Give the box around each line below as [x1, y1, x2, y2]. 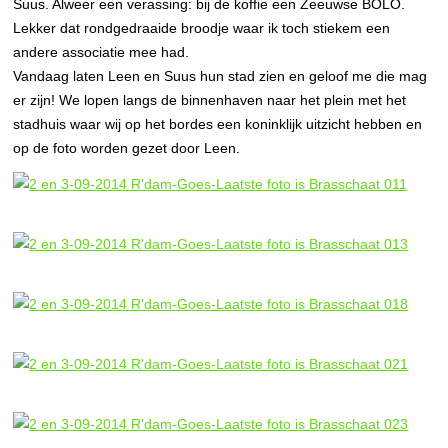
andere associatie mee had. [13, 44, 190, 60]
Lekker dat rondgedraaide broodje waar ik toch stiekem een [13, 20, 391, 36]
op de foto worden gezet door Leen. [13, 140, 241, 156]
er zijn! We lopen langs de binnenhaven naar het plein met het [13, 92, 407, 108]
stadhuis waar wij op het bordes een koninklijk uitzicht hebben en [13, 116, 423, 132]
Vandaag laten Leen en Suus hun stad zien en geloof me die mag [13, 68, 428, 84]
